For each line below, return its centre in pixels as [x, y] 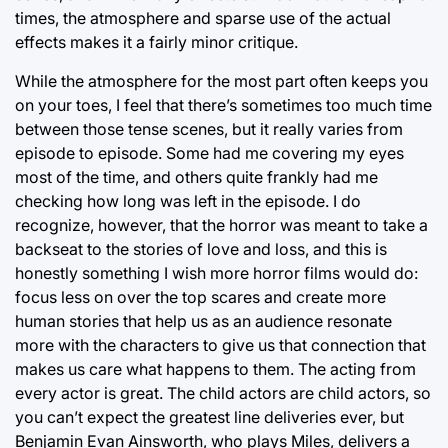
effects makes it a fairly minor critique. [156, 41]
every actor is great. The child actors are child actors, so [223, 392]
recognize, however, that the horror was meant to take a [221, 224]
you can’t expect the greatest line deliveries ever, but [209, 416]
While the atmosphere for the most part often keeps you [221, 80]
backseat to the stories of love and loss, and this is [201, 248]
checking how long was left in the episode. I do [188, 200]
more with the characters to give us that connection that [220, 344]
